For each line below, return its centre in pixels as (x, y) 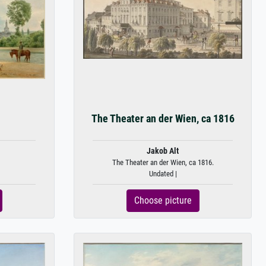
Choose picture (163, 200)
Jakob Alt (163, 151)
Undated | (163, 174)
